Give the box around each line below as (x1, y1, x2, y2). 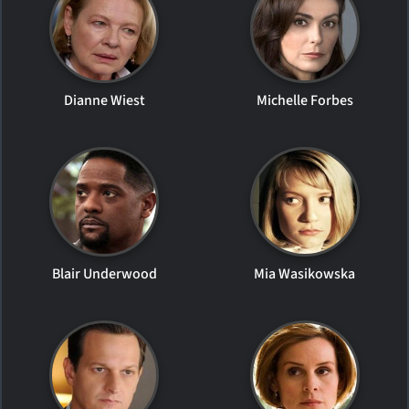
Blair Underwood (51, 264, 157, 284)
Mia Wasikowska (254, 264, 356, 284)
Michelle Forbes (256, 90, 353, 110)
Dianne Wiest (63, 90, 145, 110)
